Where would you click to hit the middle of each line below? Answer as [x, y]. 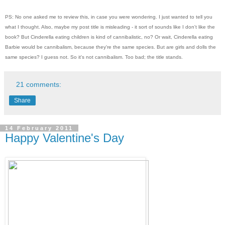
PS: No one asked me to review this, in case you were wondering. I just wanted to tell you [109, 17]
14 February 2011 [39, 128]
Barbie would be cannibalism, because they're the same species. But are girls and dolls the [110, 47]
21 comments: [39, 84]
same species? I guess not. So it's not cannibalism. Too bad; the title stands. [94, 57]
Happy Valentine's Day [65, 138]
